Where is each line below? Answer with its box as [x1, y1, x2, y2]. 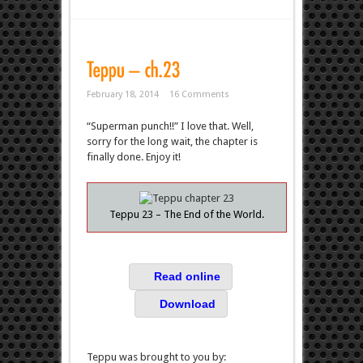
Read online [154, 270, 221, 284]
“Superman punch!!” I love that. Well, [86, 119, 254, 132]
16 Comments [169, 88, 229, 100]
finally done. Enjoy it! [86, 150, 181, 163]
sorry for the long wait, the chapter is [86, 135, 258, 147]
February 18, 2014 [86, 88, 159, 100]
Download [159, 297, 216, 310]
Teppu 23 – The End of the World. [109, 207, 264, 220]
